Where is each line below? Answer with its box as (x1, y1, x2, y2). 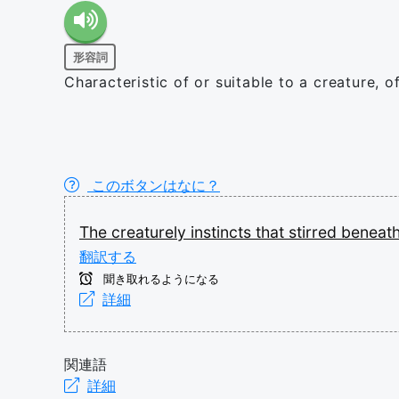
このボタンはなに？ (87, 176, 220, 194)
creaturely (111, 223, 191, 241)
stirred (289, 223, 341, 241)
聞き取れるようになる (100, 273, 219, 286)
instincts (191, 223, 256, 241)
